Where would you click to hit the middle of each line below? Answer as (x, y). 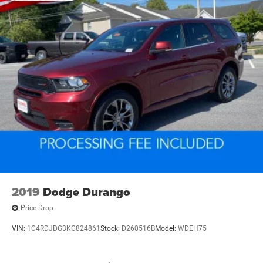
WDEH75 (192, 229)
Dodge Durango (87, 192)
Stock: (111, 229)
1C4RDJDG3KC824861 (64, 229)
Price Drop (37, 208)
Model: (166, 229)
